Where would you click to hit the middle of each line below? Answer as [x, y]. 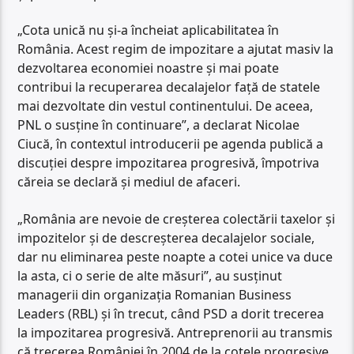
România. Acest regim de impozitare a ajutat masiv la [176, 49]
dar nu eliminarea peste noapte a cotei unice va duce [175, 256]
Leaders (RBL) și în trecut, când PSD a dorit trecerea [171, 313]
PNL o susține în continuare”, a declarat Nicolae [159, 125]
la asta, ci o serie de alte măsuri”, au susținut [150, 275]
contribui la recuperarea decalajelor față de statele [169, 87]
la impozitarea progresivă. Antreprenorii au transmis [175, 332]
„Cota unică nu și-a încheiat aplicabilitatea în [149, 30]
